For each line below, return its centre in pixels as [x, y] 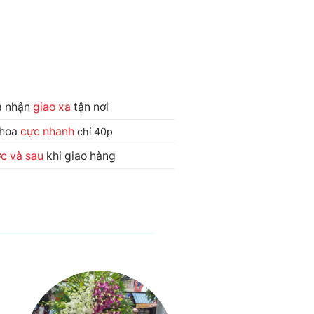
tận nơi [89, 107]
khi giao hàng [79, 156]
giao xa [52, 107]
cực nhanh [48, 131]
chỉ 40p [95, 131]
